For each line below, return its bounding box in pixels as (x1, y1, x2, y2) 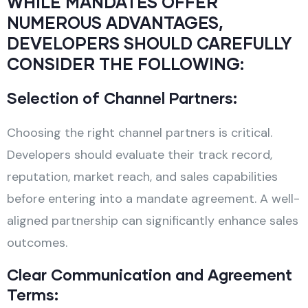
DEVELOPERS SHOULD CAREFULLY (7, 32, 291, 53)
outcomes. (7, 234, 67, 251)
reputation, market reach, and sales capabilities (7, 168, 278, 185)
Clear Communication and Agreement (7, 265, 292, 284)
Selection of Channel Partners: (7, 88, 237, 107)
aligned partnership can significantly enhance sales (7, 212, 298, 229)
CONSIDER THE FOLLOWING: (7, 53, 244, 74)
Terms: (7, 285, 58, 304)
